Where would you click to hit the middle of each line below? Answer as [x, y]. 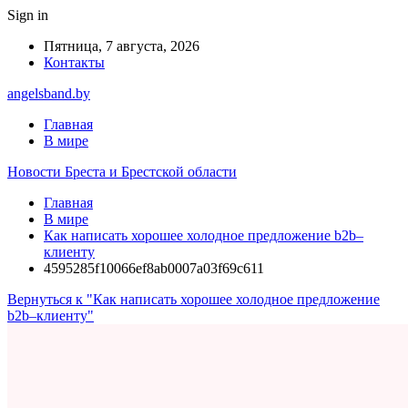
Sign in [28, 15]
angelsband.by [49, 93]
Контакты [74, 62]
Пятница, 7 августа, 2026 [122, 46]
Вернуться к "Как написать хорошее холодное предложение [194, 299]
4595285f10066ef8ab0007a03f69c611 [154, 268]
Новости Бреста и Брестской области [122, 172]
